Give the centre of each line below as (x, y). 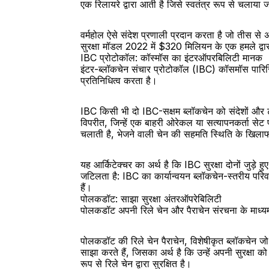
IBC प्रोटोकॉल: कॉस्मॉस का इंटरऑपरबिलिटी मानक (172, 58)
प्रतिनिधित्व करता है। (119, 80)
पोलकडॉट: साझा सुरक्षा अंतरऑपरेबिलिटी (151, 199)
